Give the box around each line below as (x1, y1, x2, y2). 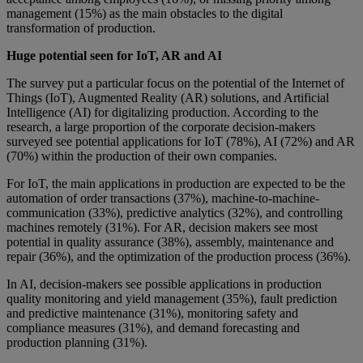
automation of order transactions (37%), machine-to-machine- (6, 191, 319, 206)
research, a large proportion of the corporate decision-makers (6, 120, 315, 135)
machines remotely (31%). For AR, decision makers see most (6, 220, 318, 235)
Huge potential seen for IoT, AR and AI (6, 49, 222, 63)
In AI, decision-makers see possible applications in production (6, 277, 322, 292)
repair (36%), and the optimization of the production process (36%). (6, 250, 351, 264)
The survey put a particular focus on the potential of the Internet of (6, 76, 344, 91)
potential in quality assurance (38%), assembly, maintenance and (6, 235, 334, 250)
